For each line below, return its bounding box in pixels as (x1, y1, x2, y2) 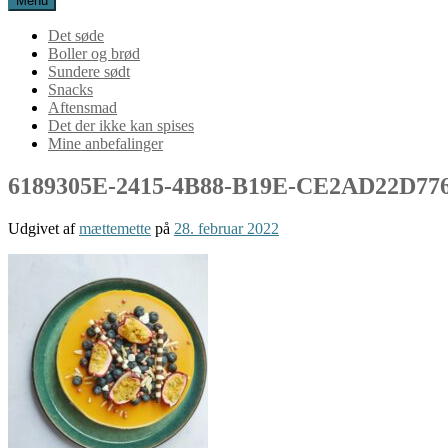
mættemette (79, 219, 151, 237)
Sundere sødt (48, 63, 130, 80)
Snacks (48, 81, 93, 98)
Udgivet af (8, 219, 79, 237)
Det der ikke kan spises (48, 117, 194, 134)
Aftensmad (48, 99, 117, 116)
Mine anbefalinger (48, 135, 163, 152)
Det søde (48, 27, 104, 44)
